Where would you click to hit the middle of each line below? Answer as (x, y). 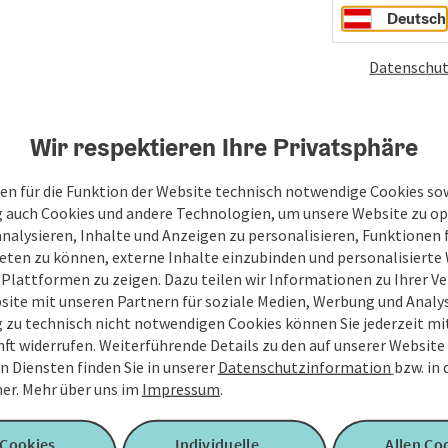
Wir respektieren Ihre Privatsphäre (224, 146)
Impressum (180, 388)
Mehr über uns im (81, 388)
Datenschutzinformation (304, 366)
